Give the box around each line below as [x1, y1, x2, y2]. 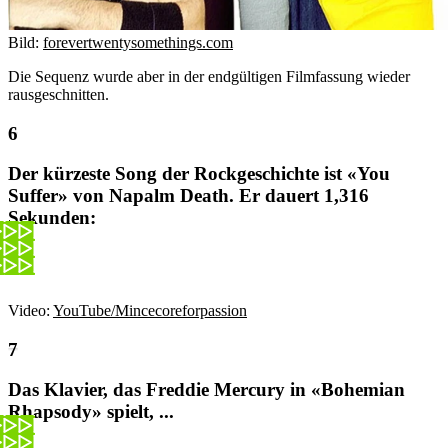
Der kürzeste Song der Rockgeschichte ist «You [8, 163, 390, 185]
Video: [8, 302, 53, 319]
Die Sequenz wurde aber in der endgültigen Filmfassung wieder [8, 67, 410, 85]
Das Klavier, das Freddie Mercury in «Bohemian [8, 379, 405, 401]
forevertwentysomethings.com [43, 33, 233, 51]
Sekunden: [8, 207, 96, 229]
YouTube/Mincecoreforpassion [53, 302, 247, 319]
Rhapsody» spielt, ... [8, 401, 174, 423]
